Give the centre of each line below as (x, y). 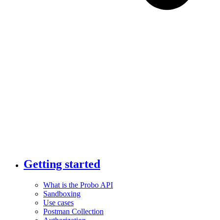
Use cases (58, 202)
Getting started (62, 164)
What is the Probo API (78, 185)
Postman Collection (73, 211)
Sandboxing (62, 193)
